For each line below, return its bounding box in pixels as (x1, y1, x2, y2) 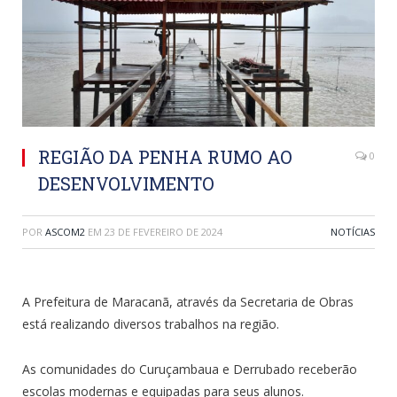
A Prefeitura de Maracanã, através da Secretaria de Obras (22, 292, 354, 310)
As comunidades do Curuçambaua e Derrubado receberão (22, 360, 357, 378)
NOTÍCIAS (331, 224, 375, 238)
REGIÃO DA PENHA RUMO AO (38, 144, 292, 168)
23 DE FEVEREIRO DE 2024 (105, 224, 222, 238)
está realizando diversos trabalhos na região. (22, 315, 279, 332)
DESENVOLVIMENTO (38, 171, 214, 195)
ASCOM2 (45, 224, 85, 238)
